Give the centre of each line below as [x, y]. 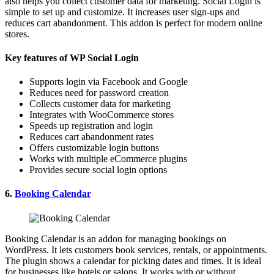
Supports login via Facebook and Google [109, 82]
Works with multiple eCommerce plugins [108, 159]
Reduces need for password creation [99, 93]
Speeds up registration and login [91, 126]
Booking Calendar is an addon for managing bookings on [116, 239]
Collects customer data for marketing [100, 104]
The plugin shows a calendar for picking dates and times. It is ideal [133, 261]
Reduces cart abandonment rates [91, 137]
